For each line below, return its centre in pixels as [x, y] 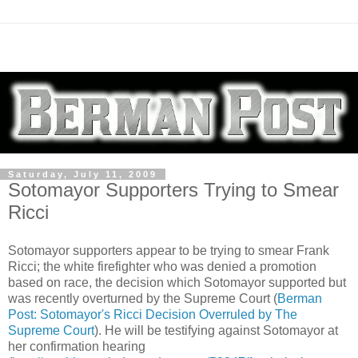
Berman [300, 299]
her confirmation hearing [77, 347]
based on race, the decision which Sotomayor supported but [177, 283]
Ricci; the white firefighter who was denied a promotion [162, 267]
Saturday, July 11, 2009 [83, 175]
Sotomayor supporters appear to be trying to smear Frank [169, 251]
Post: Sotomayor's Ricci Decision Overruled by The [153, 315]
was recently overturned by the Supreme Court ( [143, 299]
